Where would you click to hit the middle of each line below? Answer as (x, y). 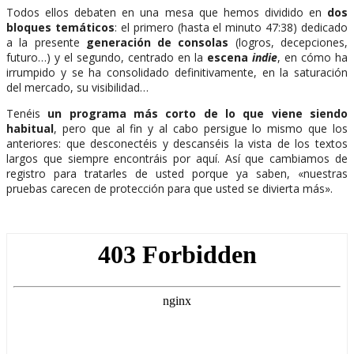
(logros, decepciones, (288, 42)
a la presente (46, 42)
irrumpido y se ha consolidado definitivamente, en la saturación (177, 72)
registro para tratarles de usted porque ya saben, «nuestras (177, 173)
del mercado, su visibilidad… (79, 87)
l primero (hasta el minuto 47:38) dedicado (237, 27)
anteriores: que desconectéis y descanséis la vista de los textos (177, 143)
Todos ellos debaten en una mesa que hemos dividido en (167, 12)
